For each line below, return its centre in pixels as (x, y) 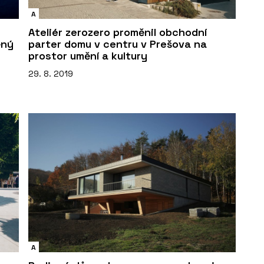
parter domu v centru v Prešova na (118, 44)
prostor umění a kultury (88, 55)
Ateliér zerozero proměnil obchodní (118, 32)
